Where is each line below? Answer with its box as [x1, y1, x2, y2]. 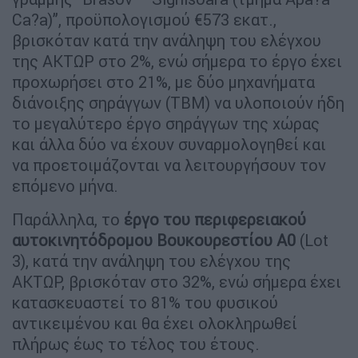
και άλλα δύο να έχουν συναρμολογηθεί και [12, 134, 326, 155]
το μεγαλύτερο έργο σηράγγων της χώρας [12, 113, 320, 134]
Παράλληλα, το [12, 209, 124, 230]
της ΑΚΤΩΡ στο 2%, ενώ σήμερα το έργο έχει [12, 51, 342, 72]
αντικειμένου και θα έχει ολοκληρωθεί [12, 313, 297, 334]
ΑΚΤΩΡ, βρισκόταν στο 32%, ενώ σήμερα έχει [12, 272, 341, 292]
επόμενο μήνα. [12, 176, 118, 197]
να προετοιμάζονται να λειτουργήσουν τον [12, 155, 326, 176]
